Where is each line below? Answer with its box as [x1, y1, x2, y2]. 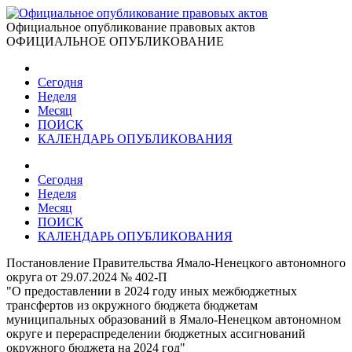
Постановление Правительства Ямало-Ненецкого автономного [6, 256, 346, 269]
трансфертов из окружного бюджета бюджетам [6, 299, 258, 312]
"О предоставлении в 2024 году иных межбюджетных [6, 284, 297, 298]
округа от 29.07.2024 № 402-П [6, 270, 167, 284]
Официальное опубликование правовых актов [6, 20, 255, 34]
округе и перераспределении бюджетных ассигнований [6, 327, 306, 340]
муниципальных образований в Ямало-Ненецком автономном [6, 313, 341, 326]
